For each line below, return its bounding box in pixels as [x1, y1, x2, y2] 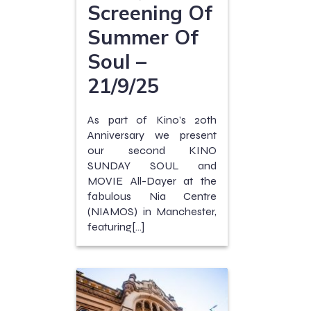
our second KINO [87, 143, 217, 157]
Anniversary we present [87, 128, 217, 142]
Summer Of [87, 24, 199, 49]
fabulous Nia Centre [87, 189, 217, 203]
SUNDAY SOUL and [87, 158, 217, 172]
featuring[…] [87, 219, 144, 233]
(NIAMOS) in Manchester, [87, 204, 217, 218]
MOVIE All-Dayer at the [87, 174, 217, 187]
